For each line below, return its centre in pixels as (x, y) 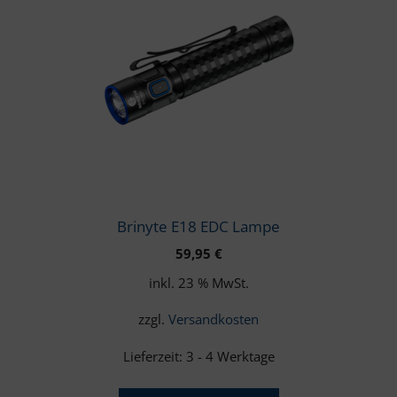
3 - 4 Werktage (230, 356)
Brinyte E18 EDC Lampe (198, 226)
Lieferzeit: (154, 356)
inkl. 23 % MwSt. (198, 283)
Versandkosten (214, 319)
